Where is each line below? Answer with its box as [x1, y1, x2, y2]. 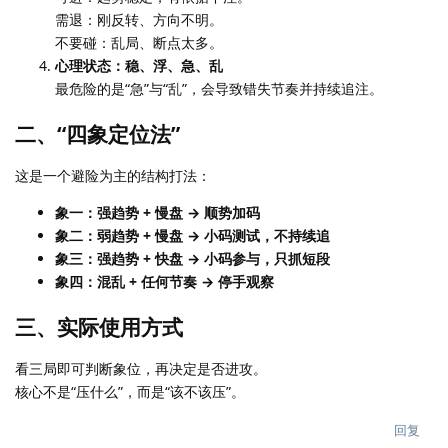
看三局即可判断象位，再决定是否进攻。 [15, 358, 267, 378]
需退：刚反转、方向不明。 [55, 9, 223, 29]
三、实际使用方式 [15, 312, 183, 341]
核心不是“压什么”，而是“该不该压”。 [15, 381, 245, 401]
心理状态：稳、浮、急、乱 [55, 55, 223, 75]
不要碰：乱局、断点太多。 [55, 32, 223, 52]
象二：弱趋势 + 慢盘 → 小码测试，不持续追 [55, 225, 330, 245]
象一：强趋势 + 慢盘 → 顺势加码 [55, 202, 260, 222]
